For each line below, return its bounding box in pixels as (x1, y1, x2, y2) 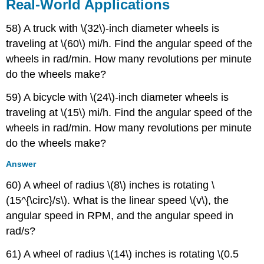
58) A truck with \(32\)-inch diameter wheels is (6, 22, 220, 34)
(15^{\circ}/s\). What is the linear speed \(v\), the (6, 194, 229, 207)
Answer (6, 159, 37, 169)
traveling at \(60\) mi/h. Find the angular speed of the (6, 37, 253, 49)
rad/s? (6, 225, 36, 237)
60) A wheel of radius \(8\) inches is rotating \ (6, 179, 215, 192)
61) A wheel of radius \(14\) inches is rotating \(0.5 (6, 248, 239, 260)
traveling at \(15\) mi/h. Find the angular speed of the (6, 106, 253, 118)
